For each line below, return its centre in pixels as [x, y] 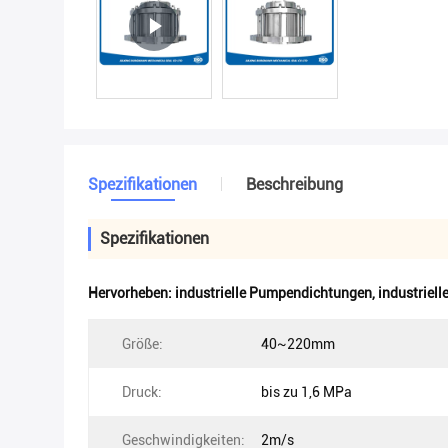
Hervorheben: [131, 293]
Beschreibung [294, 184]
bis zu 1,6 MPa [306, 392]
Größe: [142, 344]
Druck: [142, 392]
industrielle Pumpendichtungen [273, 293]
